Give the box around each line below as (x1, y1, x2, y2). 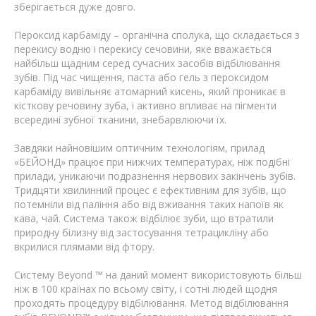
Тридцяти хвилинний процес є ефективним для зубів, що (14, 183, 286, 197)
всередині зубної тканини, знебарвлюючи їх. (14, 113, 226, 127)
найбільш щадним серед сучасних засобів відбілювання (14, 56, 280, 71)
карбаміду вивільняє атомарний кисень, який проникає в (14, 85, 286, 99)
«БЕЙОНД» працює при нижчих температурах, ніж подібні (14, 155, 290, 169)
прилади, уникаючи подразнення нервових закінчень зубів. (14, 169, 296, 183)
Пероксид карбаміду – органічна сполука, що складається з (14, 28, 300, 42)
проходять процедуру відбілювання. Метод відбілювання (14, 296, 288, 310)
